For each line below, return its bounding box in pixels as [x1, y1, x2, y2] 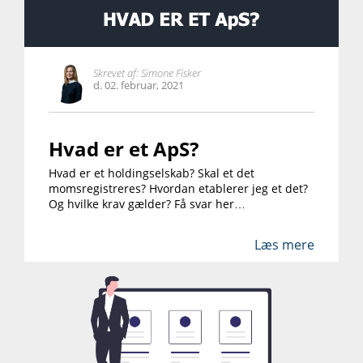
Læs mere [254, 235, 314, 254]
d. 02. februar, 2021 [93, 77, 184, 92]
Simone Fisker [139, 65, 201, 80]
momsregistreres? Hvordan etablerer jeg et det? [49, 180, 308, 196]
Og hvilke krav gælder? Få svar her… [49, 195, 246, 211]
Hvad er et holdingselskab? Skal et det [49, 164, 254, 181]
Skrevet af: [93, 65, 139, 80]
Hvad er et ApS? [49, 135, 199, 162]
